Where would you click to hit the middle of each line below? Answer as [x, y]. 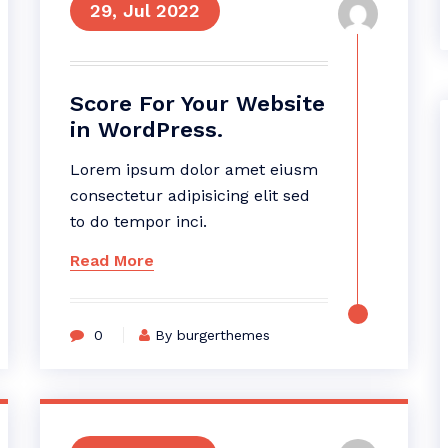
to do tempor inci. [138, 221]
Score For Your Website [197, 103]
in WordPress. [146, 129]
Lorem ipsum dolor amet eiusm [193, 169]
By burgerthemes [212, 335]
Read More [111, 260]
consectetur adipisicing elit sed [189, 195]
